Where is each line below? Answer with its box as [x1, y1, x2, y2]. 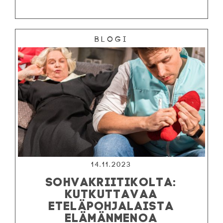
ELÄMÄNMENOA [65, 210, 158, 222]
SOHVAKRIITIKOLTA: [46, 174, 177, 186]
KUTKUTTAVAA [65, 186, 158, 198]
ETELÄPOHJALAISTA [48, 198, 175, 210]
